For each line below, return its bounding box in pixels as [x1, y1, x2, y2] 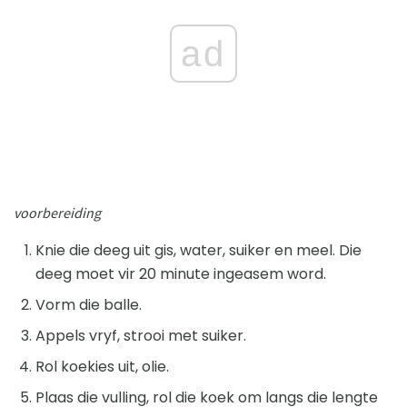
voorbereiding [14, 203, 101, 223]
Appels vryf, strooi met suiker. [35, 325, 246, 347]
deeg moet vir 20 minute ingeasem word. [35, 263, 326, 285]
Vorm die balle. [35, 294, 142, 316]
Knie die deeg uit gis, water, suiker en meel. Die [35, 240, 362, 262]
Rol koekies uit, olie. [35, 356, 169, 378]
